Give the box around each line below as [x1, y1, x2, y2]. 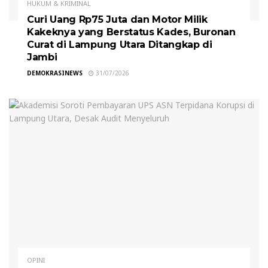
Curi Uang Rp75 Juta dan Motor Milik [27, 14, 208, 26]
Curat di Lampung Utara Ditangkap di [27, 39, 212, 51]
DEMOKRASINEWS [27, 69, 83, 78]
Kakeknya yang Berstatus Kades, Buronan [27, 26, 236, 38]
